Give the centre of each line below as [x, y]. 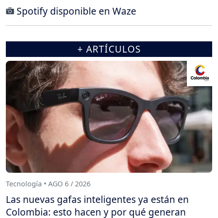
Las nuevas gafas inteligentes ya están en [97, 199]
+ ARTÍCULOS [109, 49]
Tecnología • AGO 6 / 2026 [48, 184]
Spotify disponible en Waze [76, 11]
